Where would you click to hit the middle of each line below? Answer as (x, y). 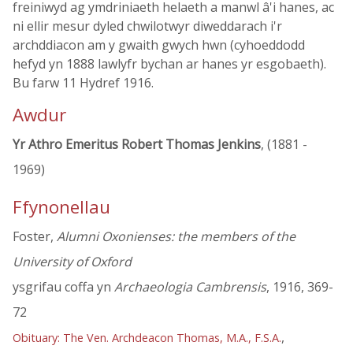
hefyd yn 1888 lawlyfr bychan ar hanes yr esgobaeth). (169, 64)
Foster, (35, 237)
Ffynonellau (61, 207)
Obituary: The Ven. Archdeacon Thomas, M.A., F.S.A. (147, 338)
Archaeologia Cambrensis (190, 287)
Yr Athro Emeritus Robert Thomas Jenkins (137, 144)
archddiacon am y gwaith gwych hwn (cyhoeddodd (159, 45)
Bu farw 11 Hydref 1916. (83, 83)
